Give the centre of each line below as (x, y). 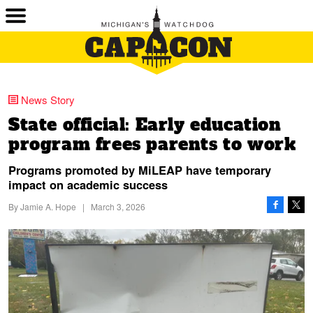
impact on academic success (88, 184)
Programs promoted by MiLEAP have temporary (140, 170)
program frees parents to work (152, 144)
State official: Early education (145, 125)
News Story (48, 100)
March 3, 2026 (118, 206)
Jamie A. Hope (48, 206)
